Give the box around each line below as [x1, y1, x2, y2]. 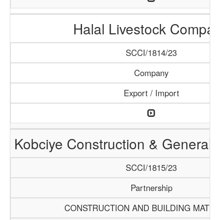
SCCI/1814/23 [126, 47, 177, 58]
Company [134, 67, 168, 79]
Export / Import [123, 87, 179, 99]
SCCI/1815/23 [126, 162, 177, 173]
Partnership [130, 182, 172, 193]
